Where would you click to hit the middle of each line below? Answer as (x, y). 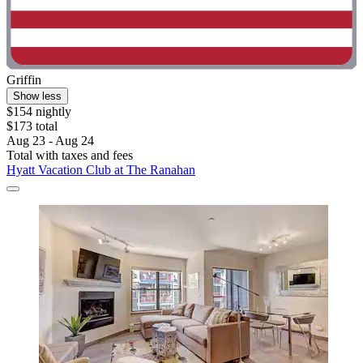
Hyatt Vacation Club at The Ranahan (101, 170)
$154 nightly (39, 112)
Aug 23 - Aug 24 (50, 141)
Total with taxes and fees (70, 156)
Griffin (24, 80)
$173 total (32, 126)
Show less (37, 96)
